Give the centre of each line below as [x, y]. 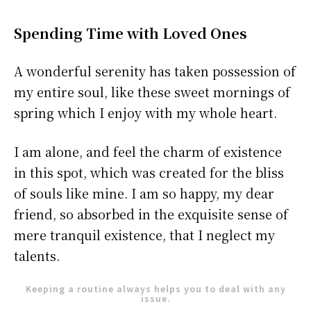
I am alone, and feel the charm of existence [148, 152]
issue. [155, 299]
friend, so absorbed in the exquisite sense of [151, 214]
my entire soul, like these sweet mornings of [152, 92]
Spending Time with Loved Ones [131, 33]
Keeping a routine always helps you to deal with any [155, 289]
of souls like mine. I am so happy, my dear [144, 193]
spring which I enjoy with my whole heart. [145, 113]
